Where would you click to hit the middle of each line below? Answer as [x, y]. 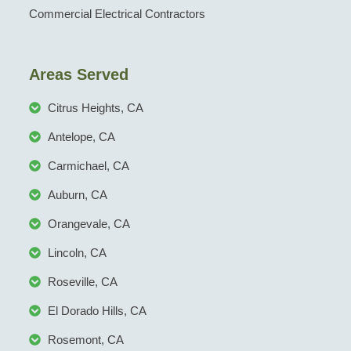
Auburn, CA [77, 195]
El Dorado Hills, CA [97, 311]
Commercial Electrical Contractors [117, 14]
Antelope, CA [81, 137]
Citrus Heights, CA [95, 108]
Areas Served [78, 75]
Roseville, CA [82, 282]
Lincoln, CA [77, 253]
